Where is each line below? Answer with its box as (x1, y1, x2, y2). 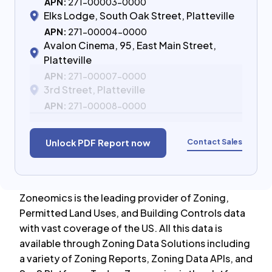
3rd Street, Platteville (44, 83, 145, 96)
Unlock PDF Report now (46, 137, 151, 148)
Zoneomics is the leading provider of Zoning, (19, 191, 229, 204)
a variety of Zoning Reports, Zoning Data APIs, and (19, 252, 253, 265)
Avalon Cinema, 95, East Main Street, (44, 39, 216, 52)
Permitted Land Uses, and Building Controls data (19, 206, 245, 219)
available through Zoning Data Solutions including (19, 237, 250, 250)
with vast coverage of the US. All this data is (19, 222, 222, 234)
